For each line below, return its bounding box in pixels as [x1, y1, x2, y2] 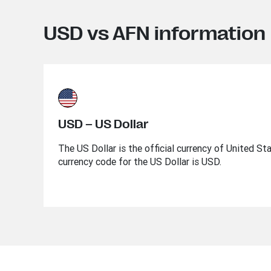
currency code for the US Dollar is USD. [58, 155, 221, 168]
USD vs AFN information [44, 22, 266, 45]
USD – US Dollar [58, 117, 149, 131]
